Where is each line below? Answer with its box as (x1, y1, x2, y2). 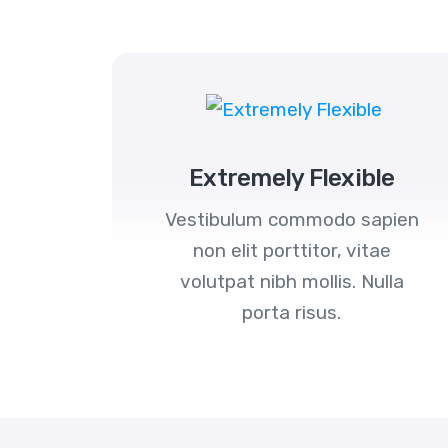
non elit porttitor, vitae (192, 239, 391, 263)
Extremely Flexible (189, 164, 395, 193)
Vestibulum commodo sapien (164, 208, 419, 232)
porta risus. (242, 301, 342, 325)
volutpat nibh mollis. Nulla (179, 270, 404, 294)
